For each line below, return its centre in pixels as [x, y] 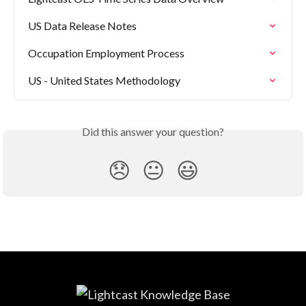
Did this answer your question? [153, 132]
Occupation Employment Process [106, 53]
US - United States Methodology [104, 81]
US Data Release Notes [82, 26]
